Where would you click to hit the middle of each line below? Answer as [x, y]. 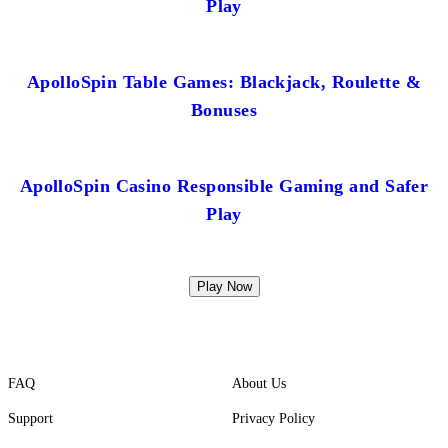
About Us [259, 383]
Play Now [224, 286]
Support [30, 418]
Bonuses [224, 109]
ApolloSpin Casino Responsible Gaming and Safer [224, 185]
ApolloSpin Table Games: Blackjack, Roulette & [224, 81]
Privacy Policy [273, 418]
